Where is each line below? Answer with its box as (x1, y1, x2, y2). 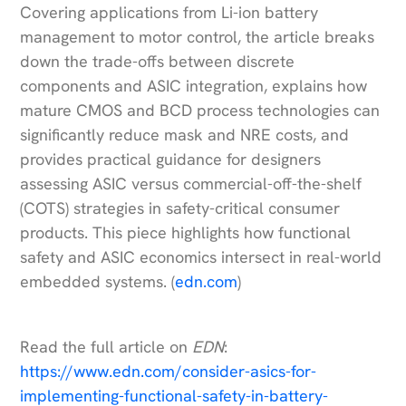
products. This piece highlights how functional (20, 222, 352, 244)
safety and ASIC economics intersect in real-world (20, 246, 382, 268)
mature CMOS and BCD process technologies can (20, 100, 381, 121)
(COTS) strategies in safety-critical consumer (20, 198, 341, 219)
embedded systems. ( (20, 271, 176, 293)
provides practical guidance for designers (20, 149, 322, 170)
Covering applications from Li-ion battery (20, 2, 319, 24)
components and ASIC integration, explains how (20, 75, 368, 97)
